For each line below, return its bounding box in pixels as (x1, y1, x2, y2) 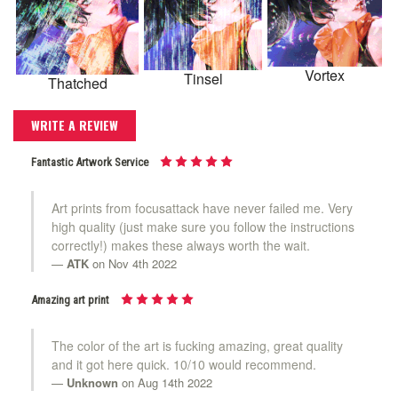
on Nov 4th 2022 (89, 255, 177, 273)
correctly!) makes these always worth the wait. (52, 236, 310, 255)
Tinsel (183, 68, 223, 90)
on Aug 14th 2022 (118, 374, 212, 392)
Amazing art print (31, 293, 109, 307)
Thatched (47, 73, 107, 94)
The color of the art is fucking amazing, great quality (52, 337, 343, 355)
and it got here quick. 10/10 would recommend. (52, 355, 316, 374)
